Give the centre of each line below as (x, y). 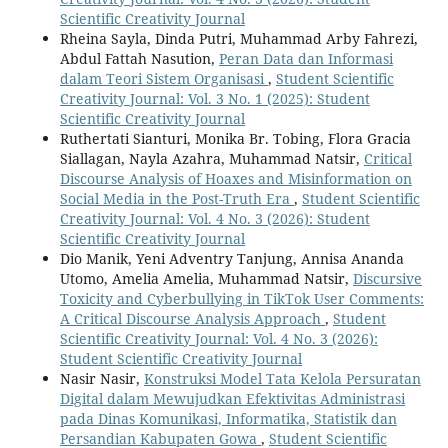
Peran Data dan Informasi (305, 58)
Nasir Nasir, (101, 378)
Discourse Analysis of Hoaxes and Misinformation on (235, 178)
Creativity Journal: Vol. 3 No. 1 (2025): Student (214, 98)
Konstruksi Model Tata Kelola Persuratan (282, 378)
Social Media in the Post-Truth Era (176, 198)
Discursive (387, 278)
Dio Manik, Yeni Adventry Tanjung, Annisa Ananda (231, 258)
